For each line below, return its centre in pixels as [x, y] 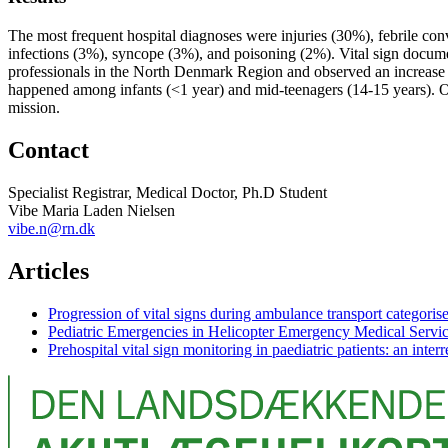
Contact [48, 149]
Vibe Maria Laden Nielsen [91, 210]
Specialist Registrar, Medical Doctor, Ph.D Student [167, 192]
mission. [34, 107]
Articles [48, 270]
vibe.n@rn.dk [51, 228]
